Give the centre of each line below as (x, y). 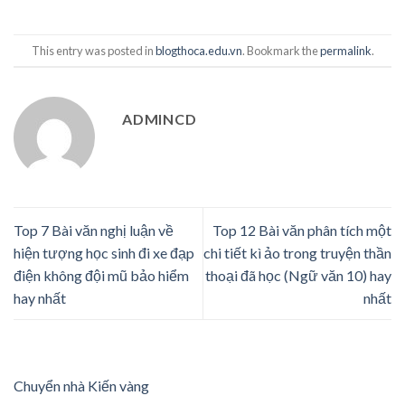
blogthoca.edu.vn (198, 50)
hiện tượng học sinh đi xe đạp (104, 252)
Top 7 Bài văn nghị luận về (94, 230)
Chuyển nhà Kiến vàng (81, 385)
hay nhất (40, 297)
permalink (345, 50)
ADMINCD (160, 119)
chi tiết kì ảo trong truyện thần (297, 252)
